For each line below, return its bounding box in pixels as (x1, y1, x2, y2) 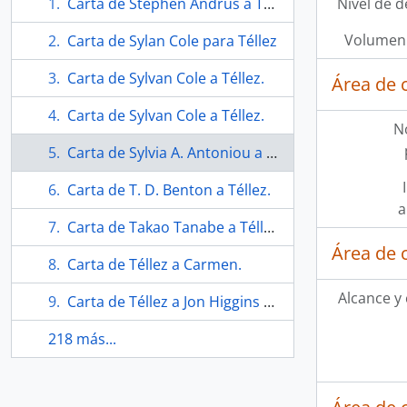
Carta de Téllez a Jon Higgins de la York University (67, 292, 263, 312)
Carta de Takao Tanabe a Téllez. (67, 217, 263, 237)
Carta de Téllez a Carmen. (67, 254, 242, 274)
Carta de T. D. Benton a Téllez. (67, 180, 271, 200)
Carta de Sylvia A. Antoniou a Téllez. (67, 143, 266, 163)
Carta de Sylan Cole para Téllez (67, 31, 277, 51)
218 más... (48, 329, 116, 349)
